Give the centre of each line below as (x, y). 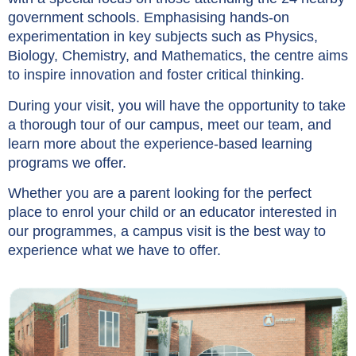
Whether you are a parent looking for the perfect (160, 193)
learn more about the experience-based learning (160, 143)
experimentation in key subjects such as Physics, (163, 37)
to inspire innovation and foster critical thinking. (156, 75)
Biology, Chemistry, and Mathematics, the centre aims (178, 56)
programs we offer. (67, 163)
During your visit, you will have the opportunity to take (177, 105)
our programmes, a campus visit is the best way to (167, 231)
